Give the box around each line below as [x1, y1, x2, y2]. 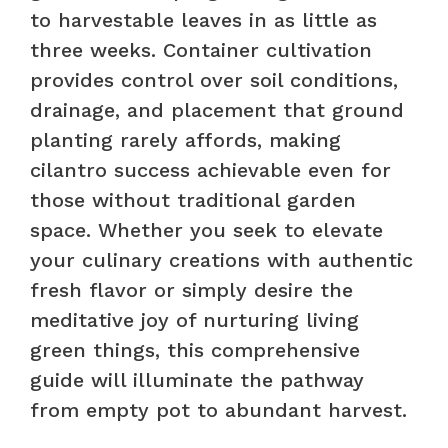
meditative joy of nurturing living [30, 307, 359, 332]
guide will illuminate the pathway [30, 367, 364, 392]
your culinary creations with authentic [30, 247, 413, 272]
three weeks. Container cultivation [30, 37, 372, 62]
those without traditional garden [30, 187, 356, 212]
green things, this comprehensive [30, 337, 360, 362]
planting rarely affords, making [30, 127, 341, 152]
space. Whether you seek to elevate [30, 217, 383, 242]
